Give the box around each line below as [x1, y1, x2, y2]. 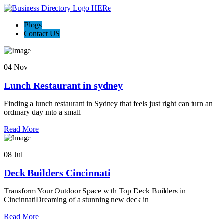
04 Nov [4, 63, 27, 71]
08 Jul [4, 150, 23, 159]
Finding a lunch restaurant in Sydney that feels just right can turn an [4, 99, 213, 108]
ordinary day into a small [4, 108, 81, 117]
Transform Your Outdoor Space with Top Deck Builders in [4, 187, 186, 195]
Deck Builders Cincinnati [4, 167, 110, 178]
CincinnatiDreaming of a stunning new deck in [4, 195, 149, 204]
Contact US [24, 29, 60, 38]
